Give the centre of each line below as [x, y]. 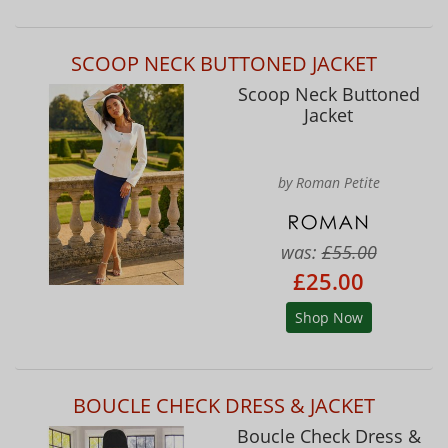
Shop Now [328, 317]
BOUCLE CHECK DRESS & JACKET [224, 405]
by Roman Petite [328, 182]
